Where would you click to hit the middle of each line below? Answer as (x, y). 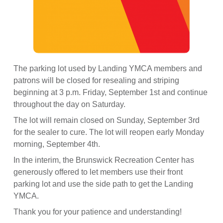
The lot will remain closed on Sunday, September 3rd (107, 120)
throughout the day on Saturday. (70, 105)
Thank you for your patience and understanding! (98, 212)
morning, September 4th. (57, 144)
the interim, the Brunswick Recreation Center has (108, 160)
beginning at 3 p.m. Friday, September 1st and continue (111, 93)
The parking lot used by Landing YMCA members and (108, 69)
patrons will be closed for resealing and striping (97, 81)
